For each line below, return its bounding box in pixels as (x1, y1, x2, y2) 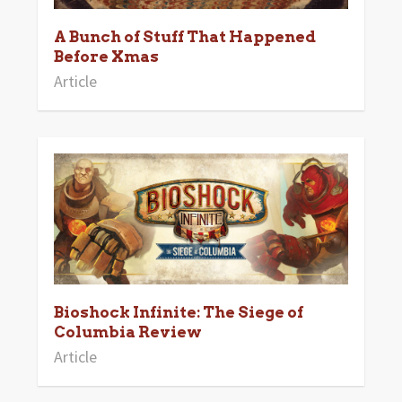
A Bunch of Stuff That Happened (53, 27, 316, 46)
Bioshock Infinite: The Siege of (53, 302, 303, 321)
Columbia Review (53, 322, 202, 341)
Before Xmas (53, 47, 159, 66)
